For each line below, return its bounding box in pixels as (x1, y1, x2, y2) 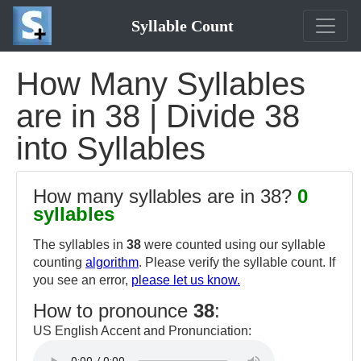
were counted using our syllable (141, 238, 326, 251)
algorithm (85, 255, 139, 269)
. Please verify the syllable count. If (139, 255, 335, 269)
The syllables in (33, 238, 127, 251)
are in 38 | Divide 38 (16, 98, 300, 134)
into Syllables (16, 131, 205, 166)
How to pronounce (33, 300, 193, 322)
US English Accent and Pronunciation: (33, 324, 251, 338)
